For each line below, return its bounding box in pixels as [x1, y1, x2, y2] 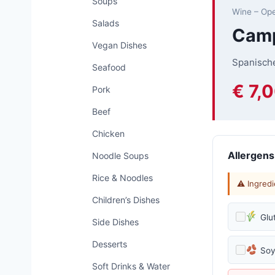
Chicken [92, 128, 125, 139]
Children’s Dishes [92, 195, 160, 205]
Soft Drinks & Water [92, 261, 170, 271]
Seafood [92, 62, 126, 72]
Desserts [92, 239, 127, 249]
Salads [92, 18, 119, 28]
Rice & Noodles [92, 172, 153, 183]
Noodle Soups [92, 150, 149, 161]
